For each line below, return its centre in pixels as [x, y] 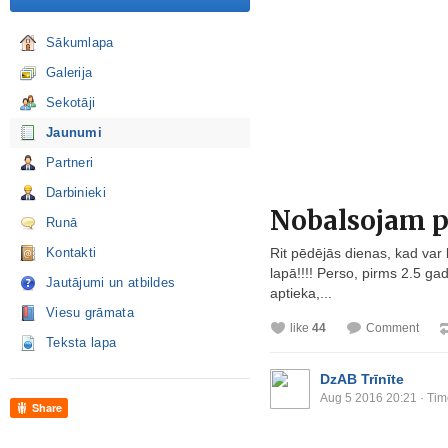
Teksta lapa [81, 342]
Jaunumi [74, 132]
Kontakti [71, 252]
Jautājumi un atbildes [111, 282]
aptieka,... [301, 293]
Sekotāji [71, 102]
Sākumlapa [80, 42]
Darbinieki [76, 192]
